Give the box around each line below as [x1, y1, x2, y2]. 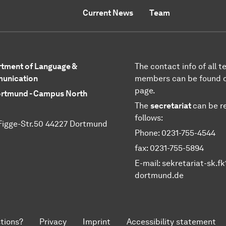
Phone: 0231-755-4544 [134, 128, 215, 138]
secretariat [150, 100, 193, 110]
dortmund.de [134, 170, 184, 180]
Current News [83, 8, 134, 18]
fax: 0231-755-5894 [134, 143, 204, 153]
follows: [134, 112, 163, 123]
